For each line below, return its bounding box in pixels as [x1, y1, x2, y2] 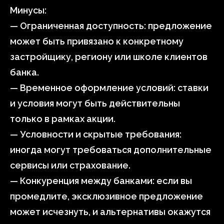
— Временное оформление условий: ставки [10, 82, 208, 93]
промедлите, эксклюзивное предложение [10, 191, 203, 201]
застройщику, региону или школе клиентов [10, 51, 207, 62]
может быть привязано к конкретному [10, 36, 183, 46]
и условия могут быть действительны [10, 98, 180, 108]
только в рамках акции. [10, 113, 115, 124]
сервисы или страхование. [10, 160, 130, 170]
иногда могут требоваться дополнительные [10, 144, 211, 155]
